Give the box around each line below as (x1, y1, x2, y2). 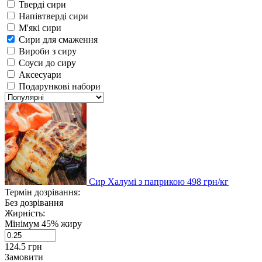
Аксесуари (19, 69, 61, 80)
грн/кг (204, 176, 229, 187)
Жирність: (5, 208, 45, 218)
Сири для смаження (19, 34, 98, 44)
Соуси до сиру (19, 57, 76, 68)
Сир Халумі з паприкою (89, 176, 187, 187)
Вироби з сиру (19, 46, 77, 56)
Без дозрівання (5, 197, 63, 208)
